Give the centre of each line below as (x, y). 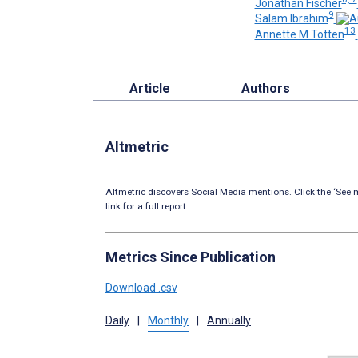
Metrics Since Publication (191, 257)
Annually (229, 320)
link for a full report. (147, 206)
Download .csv (141, 287)
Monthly (168, 320)
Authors (266, 88)
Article (149, 88)
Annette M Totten (299, 34)
